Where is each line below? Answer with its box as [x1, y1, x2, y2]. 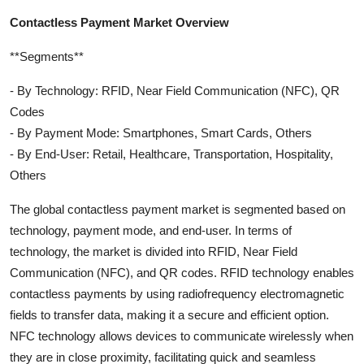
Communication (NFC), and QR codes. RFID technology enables [10, 266, 354, 280]
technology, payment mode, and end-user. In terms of [10, 223, 292, 238]
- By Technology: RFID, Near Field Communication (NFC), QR [10, 84, 340, 98]
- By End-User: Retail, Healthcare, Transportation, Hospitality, [10, 147, 333, 162]
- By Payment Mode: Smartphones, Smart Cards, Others [10, 126, 312, 141]
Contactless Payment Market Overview [10, 15, 229, 30]
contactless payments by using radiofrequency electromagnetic [10, 287, 344, 301]
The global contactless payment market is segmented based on [10, 202, 345, 217]
